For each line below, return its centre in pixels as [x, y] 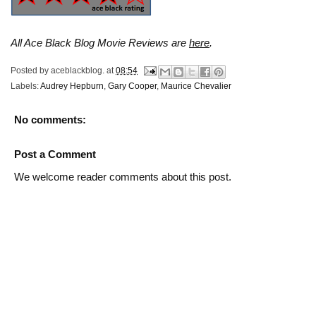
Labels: [25, 86]
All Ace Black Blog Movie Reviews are [100, 42]
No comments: [50, 119]
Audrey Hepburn [72, 86]
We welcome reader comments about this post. [123, 176]
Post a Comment [55, 154]
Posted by [31, 70]
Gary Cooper [132, 86]
